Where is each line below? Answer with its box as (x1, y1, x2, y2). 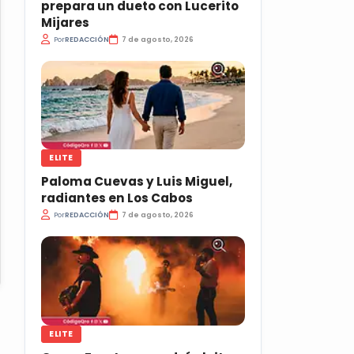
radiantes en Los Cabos (41, 190, 193, 207)
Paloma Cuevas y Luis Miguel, (41, 173, 232, 190)
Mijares (41, 14, 89, 32)
